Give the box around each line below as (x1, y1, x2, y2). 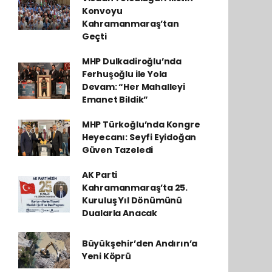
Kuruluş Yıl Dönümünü (81, 194, 182, 206)
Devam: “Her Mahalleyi (81, 81, 185, 93)
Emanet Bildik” (81, 93, 149, 106)
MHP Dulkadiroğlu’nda (81, 55, 182, 67)
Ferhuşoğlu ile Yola (81, 68, 168, 80)
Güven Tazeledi (81, 144, 154, 156)
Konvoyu (81, 5, 123, 17)
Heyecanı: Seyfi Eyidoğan (81, 131, 197, 143)
